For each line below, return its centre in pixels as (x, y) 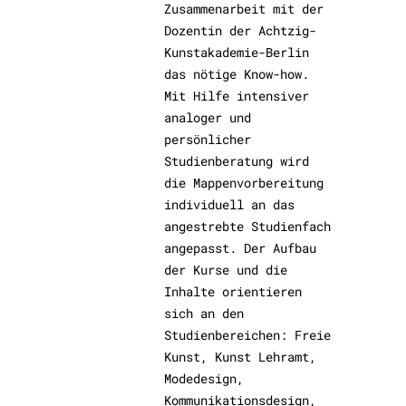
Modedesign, (204, 379)
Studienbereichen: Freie (248, 335)
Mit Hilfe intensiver (237, 96)
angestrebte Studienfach (248, 227)
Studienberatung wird (237, 161)
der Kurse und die (226, 270)
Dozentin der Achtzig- (241, 31)
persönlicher (208, 140)
